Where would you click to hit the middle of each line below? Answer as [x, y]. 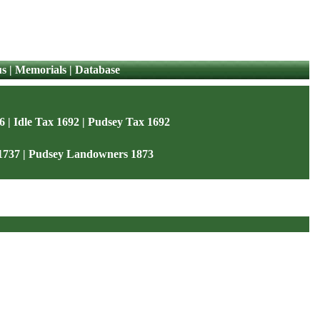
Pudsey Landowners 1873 [91, 154]
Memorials [40, 70]
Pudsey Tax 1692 [129, 122]
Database [97, 70]
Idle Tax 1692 [46, 122]
